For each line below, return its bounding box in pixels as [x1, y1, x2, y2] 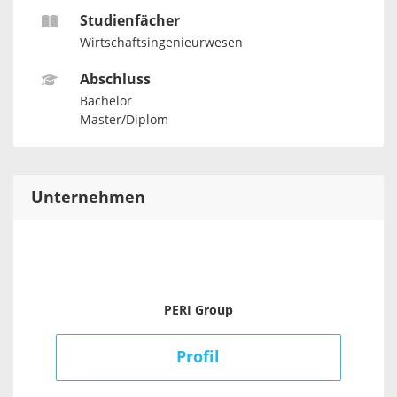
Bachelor [79, 93, 132, 109]
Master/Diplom [79, 113, 168, 128]
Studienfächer [79, 12, 180, 29]
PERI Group [164, 302, 233, 318]
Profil [176, 346, 221, 367]
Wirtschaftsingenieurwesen [79, 35, 243, 51]
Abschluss [79, 71, 151, 89]
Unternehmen [31, 187, 145, 207]
